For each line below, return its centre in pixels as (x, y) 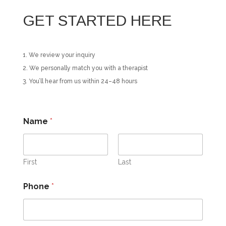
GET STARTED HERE (97, 21)
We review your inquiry (62, 55)
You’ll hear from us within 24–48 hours (83, 81)
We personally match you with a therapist (88, 68)
